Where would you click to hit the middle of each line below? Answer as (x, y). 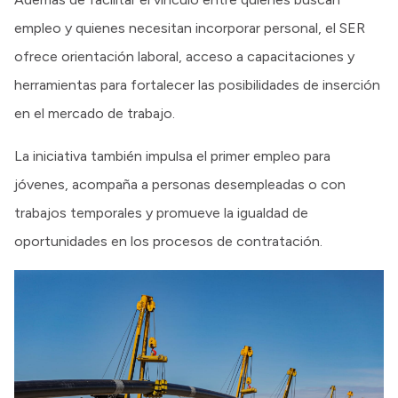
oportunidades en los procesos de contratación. (168, 241)
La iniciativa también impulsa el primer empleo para (172, 155)
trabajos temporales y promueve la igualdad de (161, 212)
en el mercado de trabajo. (95, 113)
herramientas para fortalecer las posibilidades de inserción (197, 84)
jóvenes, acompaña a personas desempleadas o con (180, 184)
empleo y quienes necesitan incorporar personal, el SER (190, 28)
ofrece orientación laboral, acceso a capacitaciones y (184, 56)
